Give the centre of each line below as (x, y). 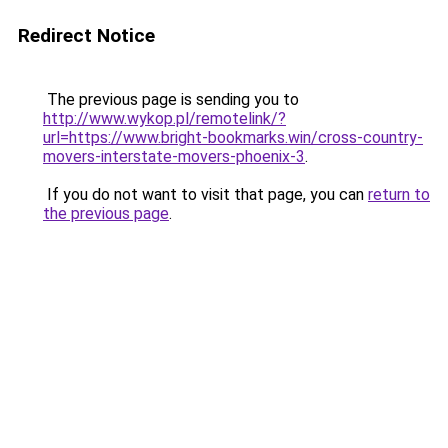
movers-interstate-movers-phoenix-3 (174, 156)
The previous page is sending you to (171, 99)
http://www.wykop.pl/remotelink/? (164, 118)
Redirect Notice (86, 35)
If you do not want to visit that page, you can (205, 194)
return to (399, 194)
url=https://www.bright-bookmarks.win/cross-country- (233, 137)
